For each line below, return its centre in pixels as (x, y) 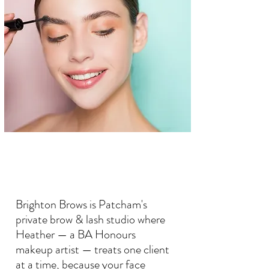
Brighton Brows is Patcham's (81, 204)
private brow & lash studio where (90, 219)
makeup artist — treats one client (92, 249)
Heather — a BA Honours (76, 234)
